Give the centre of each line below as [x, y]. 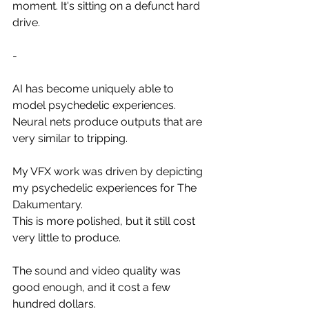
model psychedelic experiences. [94, 105]
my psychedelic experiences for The [106, 188]
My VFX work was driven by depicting [109, 171]
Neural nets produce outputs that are [109, 122]
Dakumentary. [48, 205]
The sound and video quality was [98, 271]
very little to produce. [67, 238]
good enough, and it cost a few [93, 287]
